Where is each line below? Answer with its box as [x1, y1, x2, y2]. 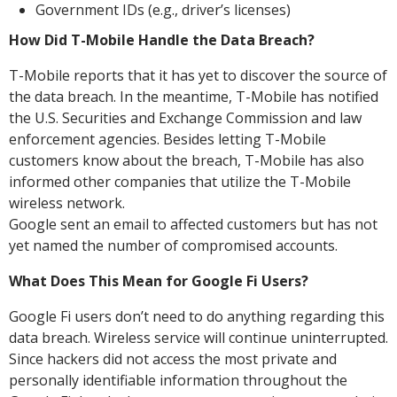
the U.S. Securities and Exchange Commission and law [9, 108, 362, 128]
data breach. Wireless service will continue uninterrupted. [9, 328, 388, 347]
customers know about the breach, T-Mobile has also [9, 151, 364, 170]
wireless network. [9, 193, 125, 213]
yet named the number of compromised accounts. [9, 236, 338, 255]
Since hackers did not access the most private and [9, 349, 337, 369]
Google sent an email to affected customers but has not [9, 214, 378, 234]
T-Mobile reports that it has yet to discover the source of [9, 66, 387, 85]
